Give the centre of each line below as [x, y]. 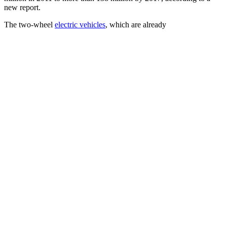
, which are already [136, 24]
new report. [22, 7]
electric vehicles [80, 24]
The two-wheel [29, 24]
